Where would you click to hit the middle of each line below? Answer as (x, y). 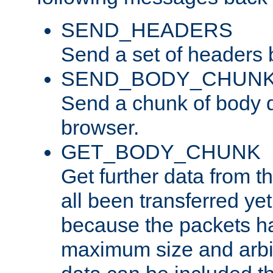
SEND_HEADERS (147, 30)
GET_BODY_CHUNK (161, 151)
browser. (100, 127)
